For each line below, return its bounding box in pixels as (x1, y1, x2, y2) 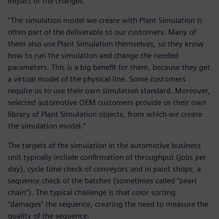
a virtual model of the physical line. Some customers (8, 74, 186, 84)
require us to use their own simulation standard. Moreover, (8, 86, 210, 96)
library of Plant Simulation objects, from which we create (8, 109, 202, 119)
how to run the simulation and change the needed (8, 51, 178, 61)
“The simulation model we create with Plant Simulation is (8, 16, 202, 25)
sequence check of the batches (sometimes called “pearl (8, 176, 197, 186)
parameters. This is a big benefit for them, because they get (8, 63, 210, 72)
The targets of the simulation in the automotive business (8, 141, 201, 151)
